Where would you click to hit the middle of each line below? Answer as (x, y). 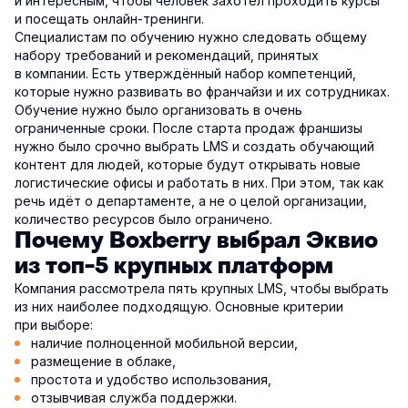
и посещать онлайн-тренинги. (109, 19)
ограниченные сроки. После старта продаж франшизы (189, 128)
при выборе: (54, 325)
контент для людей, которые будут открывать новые (188, 165)
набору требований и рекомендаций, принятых (167, 56)
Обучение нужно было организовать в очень (158, 110)
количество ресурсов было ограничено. (143, 219)
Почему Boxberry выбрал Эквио (196, 241)
